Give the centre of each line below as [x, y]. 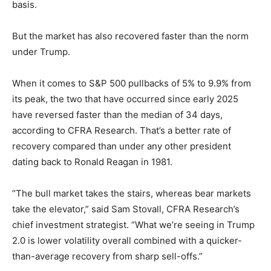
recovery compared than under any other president [122, 146]
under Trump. [41, 52]
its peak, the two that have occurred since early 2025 [125, 99]
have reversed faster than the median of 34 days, [117, 115]
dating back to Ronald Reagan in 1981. [92, 162]
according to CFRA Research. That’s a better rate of [122, 131]
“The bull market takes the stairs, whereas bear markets [132, 194]
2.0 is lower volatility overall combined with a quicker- [127, 241]
